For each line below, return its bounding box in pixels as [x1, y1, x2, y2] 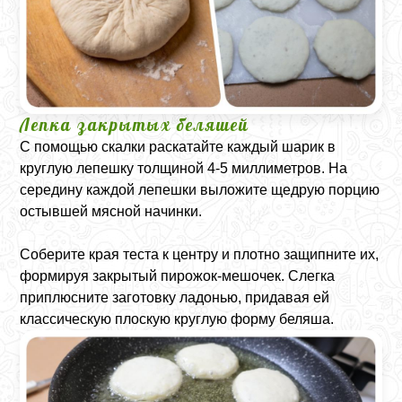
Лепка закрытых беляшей [20, 114, 250, 136]
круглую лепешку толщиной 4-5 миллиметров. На [20, 161, 348, 177]
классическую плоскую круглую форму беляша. [20, 311, 335, 328]
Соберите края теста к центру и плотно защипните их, [20, 247, 380, 263]
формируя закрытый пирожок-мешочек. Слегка [20, 268, 336, 284]
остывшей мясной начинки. [20, 204, 203, 220]
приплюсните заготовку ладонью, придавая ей [20, 290, 330, 306]
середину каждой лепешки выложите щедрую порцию [20, 182, 380, 198]
